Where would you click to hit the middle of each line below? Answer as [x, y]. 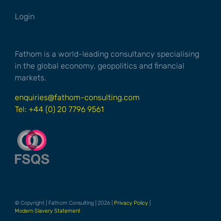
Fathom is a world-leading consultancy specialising [107, 54]
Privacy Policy [131, 203]
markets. [31, 77]
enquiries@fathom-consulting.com [77, 97]
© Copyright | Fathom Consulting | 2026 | [64, 203]
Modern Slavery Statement [48, 211]
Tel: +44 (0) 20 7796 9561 [59, 109]
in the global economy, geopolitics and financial [100, 66]
